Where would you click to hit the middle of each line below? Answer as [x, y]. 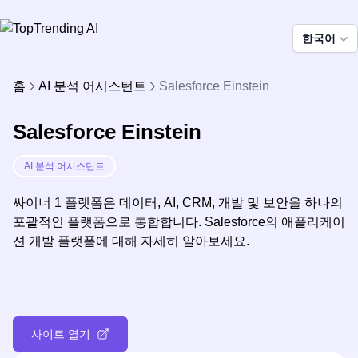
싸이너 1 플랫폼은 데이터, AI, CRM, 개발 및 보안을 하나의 [178, 203]
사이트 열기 [61, 334]
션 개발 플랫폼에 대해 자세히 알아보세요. [131, 241]
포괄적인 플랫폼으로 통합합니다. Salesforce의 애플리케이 [179, 222]
